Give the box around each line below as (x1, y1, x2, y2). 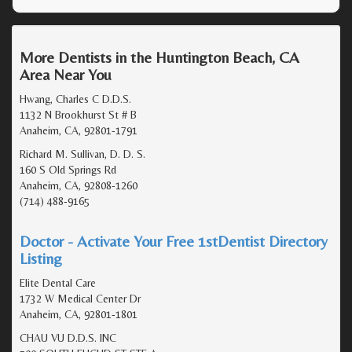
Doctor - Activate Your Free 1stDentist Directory (20, 231, 328, 250)
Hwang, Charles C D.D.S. (20, 92, 131, 105)
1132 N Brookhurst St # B (20, 108, 137, 121)
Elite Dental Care (20, 276, 96, 289)
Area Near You (20, 64, 112, 83)
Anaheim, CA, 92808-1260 (20, 178, 137, 192)
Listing (20, 248, 62, 267)
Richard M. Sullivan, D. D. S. (20, 147, 145, 160)
